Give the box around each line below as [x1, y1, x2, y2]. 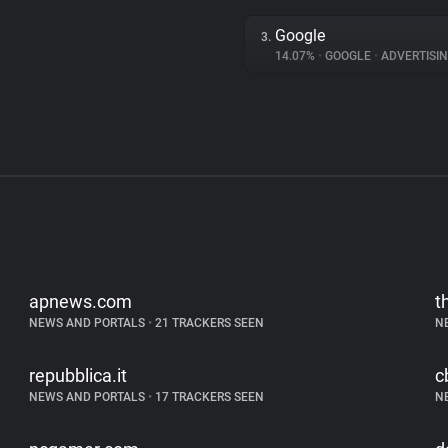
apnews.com [29, 291, 133, 312]
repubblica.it [29, 365, 128, 386]
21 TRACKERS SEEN [152, 316, 265, 330]
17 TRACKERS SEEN [152, 390, 265, 404]
